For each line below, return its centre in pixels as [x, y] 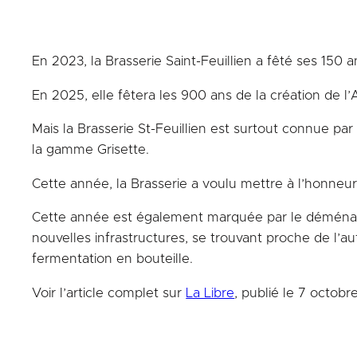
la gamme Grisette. [91, 150]
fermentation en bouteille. [113, 259]
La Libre [210, 293]
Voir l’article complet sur [109, 293]
